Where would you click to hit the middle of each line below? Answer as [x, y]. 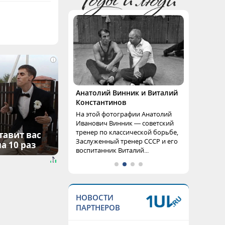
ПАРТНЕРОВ [98, 207]
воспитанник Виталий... [112, 150]
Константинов [101, 102]
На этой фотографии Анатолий [124, 114]
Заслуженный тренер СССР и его [127, 141]
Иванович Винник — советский [125, 123]
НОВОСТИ [95, 197]
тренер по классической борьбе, [127, 132]
